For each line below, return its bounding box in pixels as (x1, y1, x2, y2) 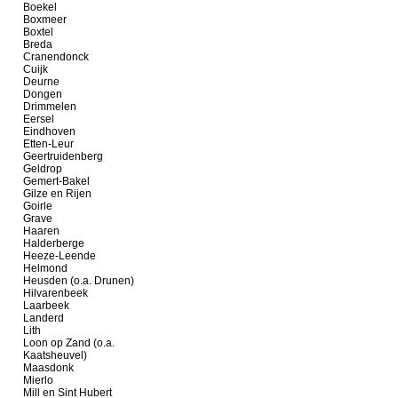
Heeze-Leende (23, 250, 96, 262)
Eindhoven (23, 125, 76, 138)
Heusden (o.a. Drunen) (23, 275, 134, 287)
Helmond (23, 262, 68, 275)
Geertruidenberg (23, 150, 103, 163)
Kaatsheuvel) (23, 349, 87, 362)
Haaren (23, 225, 60, 237)
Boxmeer (23, 13, 67, 26)
